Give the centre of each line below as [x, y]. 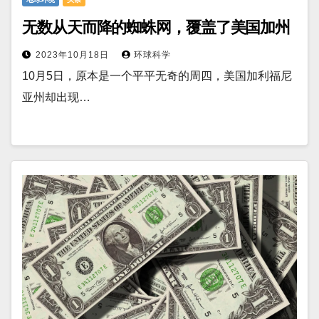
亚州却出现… [56, 97]
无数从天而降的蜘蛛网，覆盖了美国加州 [156, 27]
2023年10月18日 [74, 55]
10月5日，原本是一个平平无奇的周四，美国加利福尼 [157, 76]
